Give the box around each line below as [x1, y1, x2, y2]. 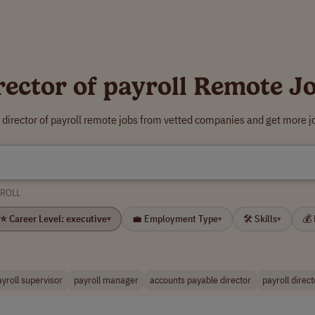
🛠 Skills [243, 212, 277, 225]
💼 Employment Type [132, 212, 218, 225]
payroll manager [74, 274, 139, 286]
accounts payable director [150, 274, 251, 286]
